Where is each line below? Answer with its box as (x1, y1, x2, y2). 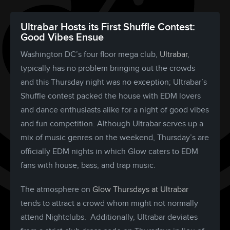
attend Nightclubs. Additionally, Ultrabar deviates (21, 213, 198, 222)
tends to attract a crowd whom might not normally (21, 199, 198, 208)
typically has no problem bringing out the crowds (21, 64, 195, 73)
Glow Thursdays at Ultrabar (92, 185, 188, 195)
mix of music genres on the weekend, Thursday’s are (21, 133, 209, 143)
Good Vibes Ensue (21, 31, 104, 44)
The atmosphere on (21, 185, 92, 195)
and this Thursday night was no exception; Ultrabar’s (21, 78, 207, 87)
